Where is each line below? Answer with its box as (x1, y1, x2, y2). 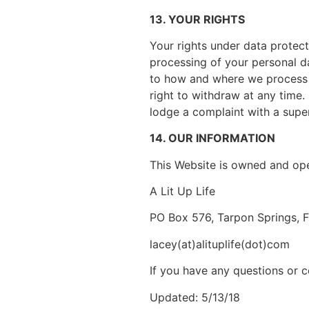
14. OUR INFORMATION (150, 131, 275, 146)
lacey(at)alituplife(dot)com (150, 237, 290, 251)
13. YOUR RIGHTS (150, 12, 245, 26)
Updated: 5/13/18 (150, 290, 240, 304)
